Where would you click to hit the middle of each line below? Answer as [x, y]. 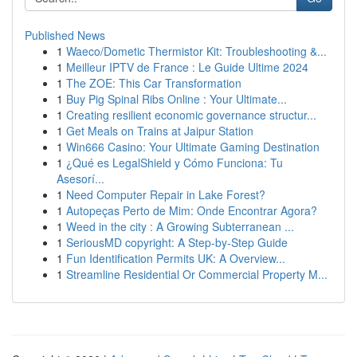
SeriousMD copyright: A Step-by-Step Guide [177, 242]
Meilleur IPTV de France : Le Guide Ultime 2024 [187, 67]
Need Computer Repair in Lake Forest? [166, 194]
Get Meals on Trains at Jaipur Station [160, 131]
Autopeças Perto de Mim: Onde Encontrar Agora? [192, 210]
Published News [65, 35]
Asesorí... [80, 178]
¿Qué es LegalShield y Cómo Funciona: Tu [175, 163]
